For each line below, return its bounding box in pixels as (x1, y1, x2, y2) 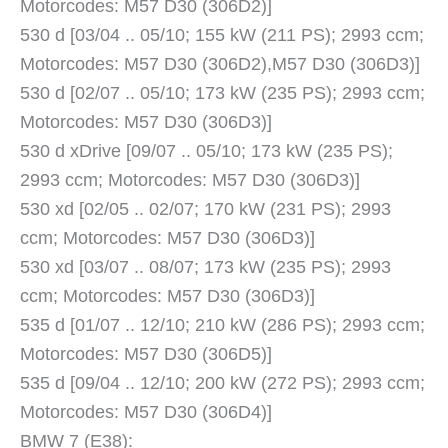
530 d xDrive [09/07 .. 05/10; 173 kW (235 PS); (20, 141, 393, 162)
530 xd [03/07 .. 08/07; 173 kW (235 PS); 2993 (20, 257, 391, 278)
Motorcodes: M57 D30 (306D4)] (20, 402, 272, 423)
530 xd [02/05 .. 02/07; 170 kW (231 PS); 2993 (20, 199, 391, 220)
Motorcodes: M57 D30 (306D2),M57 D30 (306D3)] (20, 54, 420, 75)
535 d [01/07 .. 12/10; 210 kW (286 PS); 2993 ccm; (20, 315, 425, 336)
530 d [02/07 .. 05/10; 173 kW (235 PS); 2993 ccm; (20, 83, 425, 104)
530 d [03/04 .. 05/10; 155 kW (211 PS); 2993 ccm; (20, 25, 424, 46)
